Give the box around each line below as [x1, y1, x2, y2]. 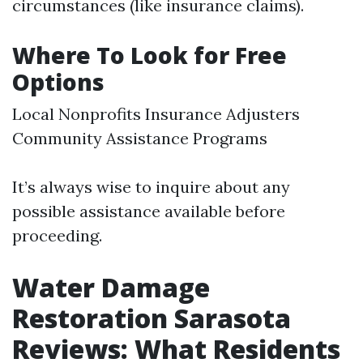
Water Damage [12, 270, 210, 305]
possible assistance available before [12, 201, 285, 221]
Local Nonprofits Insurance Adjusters [12, 104, 300, 124]
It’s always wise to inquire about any [12, 177, 290, 197]
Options [12, 66, 105, 97]
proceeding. [12, 225, 102, 246]
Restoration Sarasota [12, 301, 291, 335]
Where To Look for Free [12, 40, 287, 70]
